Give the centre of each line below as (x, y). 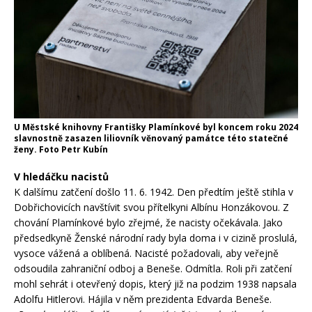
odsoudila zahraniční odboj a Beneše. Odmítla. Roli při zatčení (153, 268)
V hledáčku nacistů (61, 176)
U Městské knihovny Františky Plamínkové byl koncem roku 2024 (156, 127)
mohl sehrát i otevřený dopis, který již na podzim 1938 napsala (155, 283)
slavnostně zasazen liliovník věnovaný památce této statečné (151, 138)
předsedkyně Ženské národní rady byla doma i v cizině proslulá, (156, 237)
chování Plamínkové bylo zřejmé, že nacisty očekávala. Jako (148, 222)
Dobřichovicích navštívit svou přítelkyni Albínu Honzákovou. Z (151, 207)
